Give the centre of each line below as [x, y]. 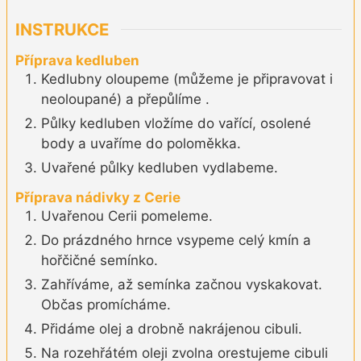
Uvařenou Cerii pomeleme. [127, 216]
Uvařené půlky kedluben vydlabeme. [160, 167]
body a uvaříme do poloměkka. [141, 143]
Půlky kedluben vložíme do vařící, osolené [176, 123]
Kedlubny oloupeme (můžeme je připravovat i [187, 79]
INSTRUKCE [62, 29]
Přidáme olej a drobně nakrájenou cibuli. [172, 329]
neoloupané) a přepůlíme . [125, 99]
